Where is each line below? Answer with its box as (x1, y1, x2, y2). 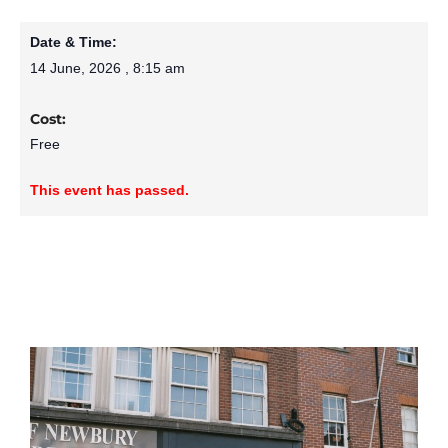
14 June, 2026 (30, 61, 121, 77)
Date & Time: (30, 35, 117, 51)
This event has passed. (30, 183, 189, 199)
